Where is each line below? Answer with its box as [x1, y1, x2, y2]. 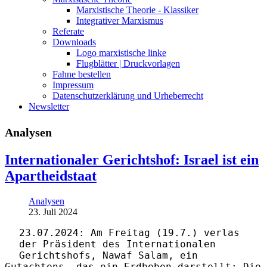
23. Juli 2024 [29, 206, 77, 217]
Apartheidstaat [5, 167, 97, 184]
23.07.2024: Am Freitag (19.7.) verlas [19, 226, 240, 238]
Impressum [52, 79, 94, 90]
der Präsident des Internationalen [19, 238, 216, 250]
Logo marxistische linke [76, 47, 166, 58]
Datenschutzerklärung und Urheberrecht [52, 90, 203, 101]
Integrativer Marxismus [76, 15, 163, 26]
